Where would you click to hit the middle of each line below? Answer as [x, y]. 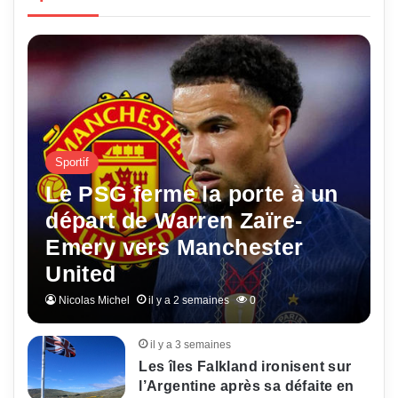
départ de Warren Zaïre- [174, 221]
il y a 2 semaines [189, 301]
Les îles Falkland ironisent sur [245, 367]
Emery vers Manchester [175, 247]
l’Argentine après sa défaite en [247, 386]
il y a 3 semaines [191, 345]
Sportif [72, 163]
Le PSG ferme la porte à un [192, 194]
